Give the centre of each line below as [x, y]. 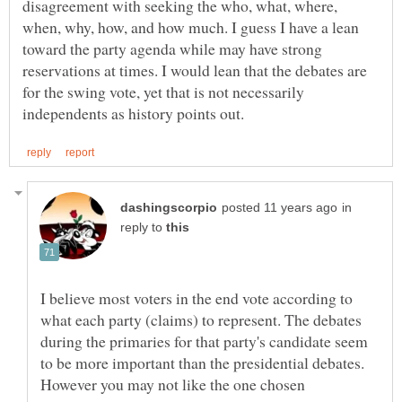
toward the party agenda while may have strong [172, 48]
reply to [143, 227]
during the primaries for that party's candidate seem [204, 341]
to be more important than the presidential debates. [202, 362]
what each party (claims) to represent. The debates [201, 319]
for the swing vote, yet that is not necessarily [163, 91]
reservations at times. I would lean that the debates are [195, 70]
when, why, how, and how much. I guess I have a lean [191, 26]
